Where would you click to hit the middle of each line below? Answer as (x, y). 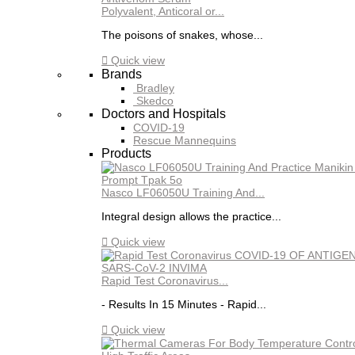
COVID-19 (159, 128)
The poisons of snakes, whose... (182, 35)
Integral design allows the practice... (191, 216)
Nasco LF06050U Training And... (183, 193)
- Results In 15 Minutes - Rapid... (184, 304)
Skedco (155, 101)
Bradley (155, 88)
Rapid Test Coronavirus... (165, 281)
